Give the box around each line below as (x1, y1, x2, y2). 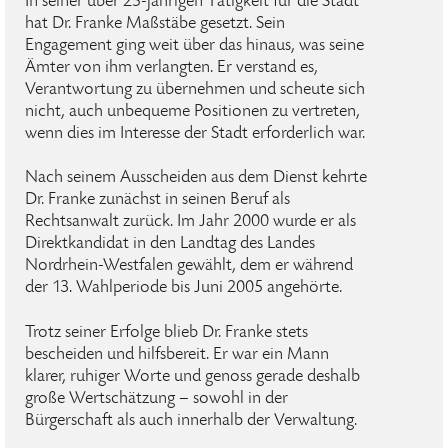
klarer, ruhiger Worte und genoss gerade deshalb (25, 368, 360, 386)
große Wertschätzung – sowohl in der (25, 390, 288, 408)
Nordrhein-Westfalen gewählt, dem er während (25, 257, 353, 275)
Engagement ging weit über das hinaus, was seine (25, 37, 364, 55)
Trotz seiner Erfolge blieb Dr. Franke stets (25, 324, 308, 342)
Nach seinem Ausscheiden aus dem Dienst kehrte (25, 169, 367, 187)
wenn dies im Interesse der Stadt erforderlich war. (25, 125, 365, 143)
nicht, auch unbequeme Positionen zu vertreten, (25, 103, 360, 121)
